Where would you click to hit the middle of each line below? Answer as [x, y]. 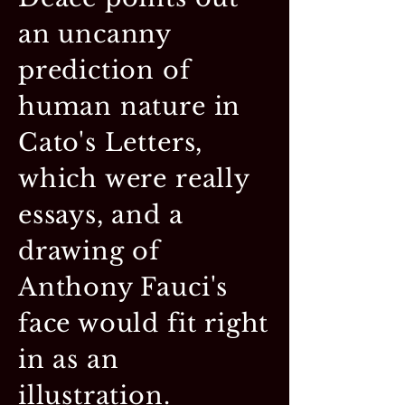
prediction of [104, 70]
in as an [69, 359]
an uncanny [95, 33]
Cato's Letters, [111, 142]
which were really [134, 178]
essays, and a [101, 214]
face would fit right [144, 323]
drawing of [89, 250]
